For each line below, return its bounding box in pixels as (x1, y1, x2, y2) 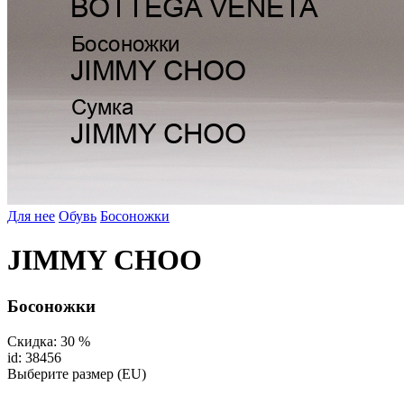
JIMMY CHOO (7, 243, 202, 277)
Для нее (7, 208, 55, 224)
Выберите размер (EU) (7, 365, 146, 381)
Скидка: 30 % (7, 333, 90, 349)
